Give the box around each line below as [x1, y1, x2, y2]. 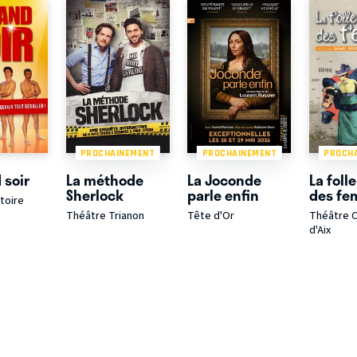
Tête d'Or [187, 208, 235, 225]
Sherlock [65, 183, 124, 206]
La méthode [65, 168, 143, 191]
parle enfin [187, 183, 260, 206]
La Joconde [187, 168, 262, 191]
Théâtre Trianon [65, 208, 144, 225]
